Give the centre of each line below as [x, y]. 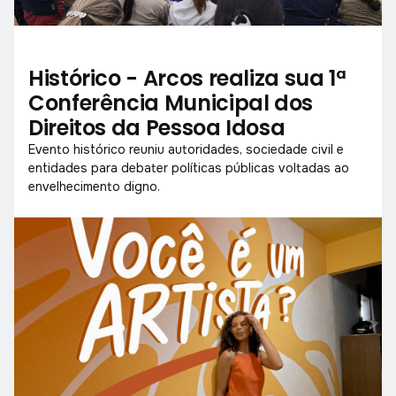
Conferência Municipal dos [171, 103]
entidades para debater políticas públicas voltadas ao [189, 168]
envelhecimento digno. [94, 186]
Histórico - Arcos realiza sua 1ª [187, 78]
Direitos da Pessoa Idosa [157, 127]
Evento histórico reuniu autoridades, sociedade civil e [186, 149]
